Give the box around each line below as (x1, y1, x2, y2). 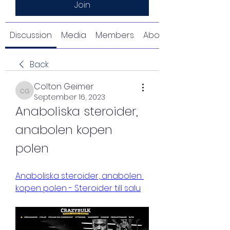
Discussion (10, 29, 52, 41)
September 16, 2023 (34, 92, 105, 102)
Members (95, 29, 134, 41)
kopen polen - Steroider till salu (15, 182, 141, 194)
